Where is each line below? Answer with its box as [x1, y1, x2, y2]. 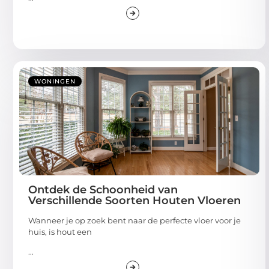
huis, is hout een [28, 226, 92, 237]
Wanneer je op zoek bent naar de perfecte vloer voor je [28, 215, 241, 225]
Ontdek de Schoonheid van [28, 183, 178, 196]
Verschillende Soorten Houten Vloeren [28, 193, 241, 207]
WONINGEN [34, 77, 76, 85]
